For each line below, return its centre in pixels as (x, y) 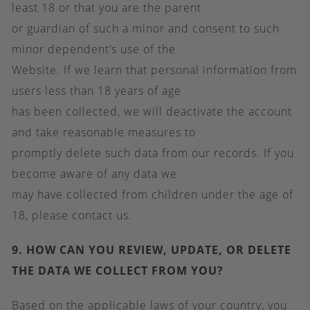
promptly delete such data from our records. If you (153, 153)
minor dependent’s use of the (94, 49)
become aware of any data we (94, 174)
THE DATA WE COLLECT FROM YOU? (118, 271)
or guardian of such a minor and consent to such (146, 28)
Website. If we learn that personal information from (154, 70)
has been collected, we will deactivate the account (152, 111)
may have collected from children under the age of (153, 194)
